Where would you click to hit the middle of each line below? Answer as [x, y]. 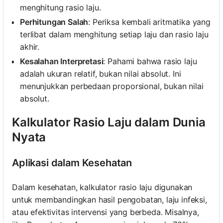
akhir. [30, 47]
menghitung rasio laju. [60, 8]
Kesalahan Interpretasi [62, 61]
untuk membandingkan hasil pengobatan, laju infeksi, [110, 200]
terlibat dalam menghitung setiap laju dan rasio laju [114, 35]
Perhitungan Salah [54, 22]
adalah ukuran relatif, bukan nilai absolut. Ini [101, 74]
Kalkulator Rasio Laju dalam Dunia [109, 122]
